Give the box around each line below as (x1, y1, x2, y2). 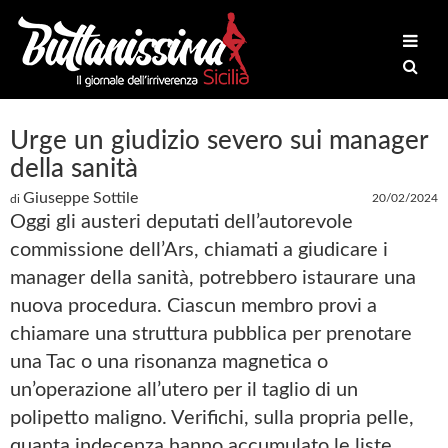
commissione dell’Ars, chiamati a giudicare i (10, 240, 388, 260)
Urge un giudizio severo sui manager (10, 128, 428, 154)
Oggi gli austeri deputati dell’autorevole (10, 212, 353, 232)
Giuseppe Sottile (23, 190, 138, 206)
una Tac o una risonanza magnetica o (10, 352, 328, 372)
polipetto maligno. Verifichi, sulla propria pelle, (10, 408, 414, 428)
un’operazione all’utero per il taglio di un (10, 380, 358, 400)
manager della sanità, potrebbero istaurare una (10, 268, 416, 288)
